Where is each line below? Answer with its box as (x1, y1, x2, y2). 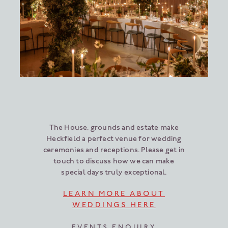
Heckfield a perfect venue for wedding (46, 134, 182, 144)
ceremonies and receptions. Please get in (43, 145, 185, 155)
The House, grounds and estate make (49, 123, 179, 132)
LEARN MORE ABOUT (63, 189, 165, 198)
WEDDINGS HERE (72, 200, 156, 210)
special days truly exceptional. (61, 167, 167, 177)
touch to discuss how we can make (53, 156, 175, 166)
